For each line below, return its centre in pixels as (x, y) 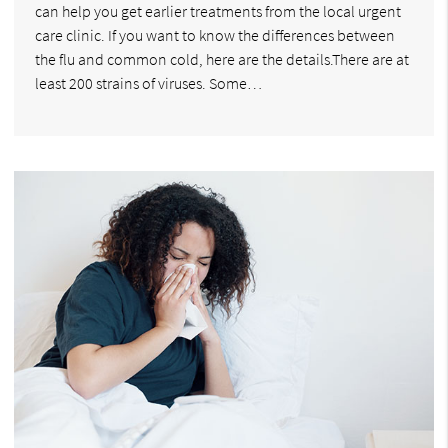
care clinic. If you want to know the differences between (215, 34)
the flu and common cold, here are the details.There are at (222, 58)
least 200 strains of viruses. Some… (148, 82)
